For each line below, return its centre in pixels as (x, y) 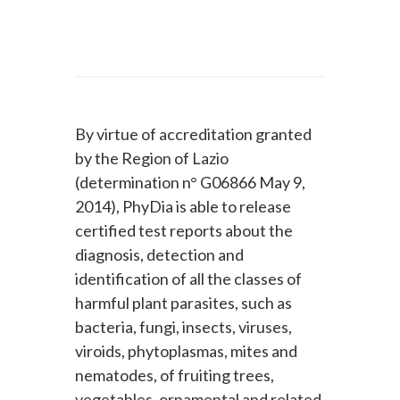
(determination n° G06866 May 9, (190, 182)
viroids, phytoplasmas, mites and (186, 350)
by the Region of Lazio (152, 158)
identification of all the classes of (188, 278)
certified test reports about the (184, 230)
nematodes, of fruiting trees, (175, 375)
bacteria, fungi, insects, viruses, (183, 326)
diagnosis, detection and (159, 254)
